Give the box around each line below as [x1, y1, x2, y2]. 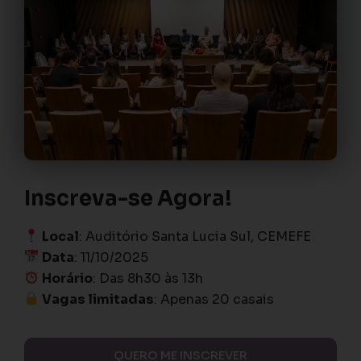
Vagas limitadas [42, 290, 155, 308]
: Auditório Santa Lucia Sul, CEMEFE [79, 227, 312, 245]
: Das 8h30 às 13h [93, 269, 204, 287]
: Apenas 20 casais [154, 290, 275, 308]
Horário [42, 269, 93, 287]
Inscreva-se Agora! [24, 185, 232, 212]
